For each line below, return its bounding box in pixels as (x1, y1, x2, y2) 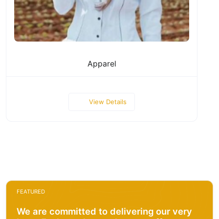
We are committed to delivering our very (17, 205, 192, 217)
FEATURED (17, 188, 45, 195)
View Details (88, 97, 127, 106)
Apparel (87, 59, 116, 68)
